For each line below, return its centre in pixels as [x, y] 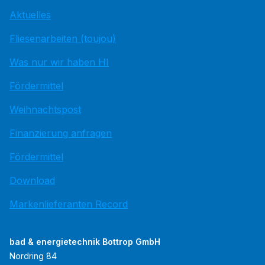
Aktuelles [30, 15]
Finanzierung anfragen [61, 133]
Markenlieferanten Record [69, 204]
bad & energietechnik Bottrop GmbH [85, 242]
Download [32, 180]
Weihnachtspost [45, 109]
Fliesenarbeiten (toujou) [63, 38]
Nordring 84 [33, 256]
